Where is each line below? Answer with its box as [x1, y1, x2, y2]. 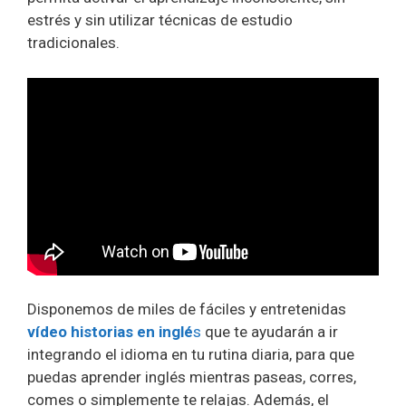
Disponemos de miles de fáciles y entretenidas [27, 300, 346, 319]
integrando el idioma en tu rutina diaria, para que [27, 345, 354, 364]
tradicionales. [27, 34, 120, 53]
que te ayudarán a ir [201, 323, 338, 342]
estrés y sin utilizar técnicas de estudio [27, 11, 293, 30]
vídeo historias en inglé [27, 323, 193, 342]
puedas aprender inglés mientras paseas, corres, [27, 368, 356, 387]
